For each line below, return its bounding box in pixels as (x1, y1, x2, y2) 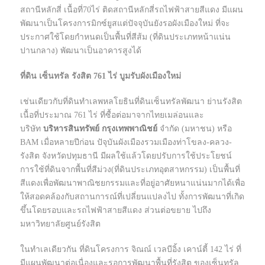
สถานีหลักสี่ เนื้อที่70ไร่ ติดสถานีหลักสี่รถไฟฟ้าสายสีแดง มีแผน (20, 5, 243, 15)
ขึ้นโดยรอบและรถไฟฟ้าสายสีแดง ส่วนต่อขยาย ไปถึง (20, 206, 211, 215)
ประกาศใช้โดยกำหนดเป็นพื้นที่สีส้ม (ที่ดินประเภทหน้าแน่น (20, 33, 231, 42)
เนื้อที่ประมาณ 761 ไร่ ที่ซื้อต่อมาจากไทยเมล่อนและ (20, 111, 204, 120)
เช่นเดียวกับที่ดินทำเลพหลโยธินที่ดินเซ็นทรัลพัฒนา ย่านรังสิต (20, 97, 242, 106)
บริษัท (20, 124, 41, 134)
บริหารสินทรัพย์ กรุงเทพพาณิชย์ (41, 124, 160, 134)
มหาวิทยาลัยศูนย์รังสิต (20, 219, 101, 229)
